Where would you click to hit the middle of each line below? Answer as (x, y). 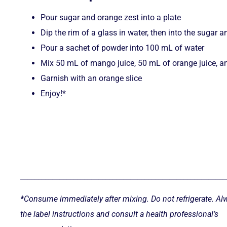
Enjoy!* (53, 94)
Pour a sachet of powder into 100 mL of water (122, 48)
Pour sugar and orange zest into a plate (111, 18)
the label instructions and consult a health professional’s (119, 214)
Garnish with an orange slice (91, 79)
